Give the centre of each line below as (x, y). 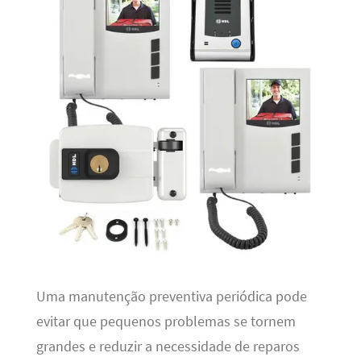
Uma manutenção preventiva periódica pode (171, 296)
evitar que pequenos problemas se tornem (166, 321)
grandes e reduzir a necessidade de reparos (168, 346)
